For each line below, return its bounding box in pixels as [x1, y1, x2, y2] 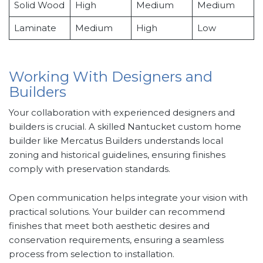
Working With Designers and [9, 68, 213, 86]
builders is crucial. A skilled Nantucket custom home [9, 121, 241, 133]
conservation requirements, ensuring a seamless [9, 234, 224, 246]
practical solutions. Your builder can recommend [9, 206, 225, 218]
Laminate [14, 22, 56, 34]
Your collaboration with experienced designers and [9, 107, 235, 119]
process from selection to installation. [9, 248, 174, 260]
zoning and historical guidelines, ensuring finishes [9, 149, 225, 161]
